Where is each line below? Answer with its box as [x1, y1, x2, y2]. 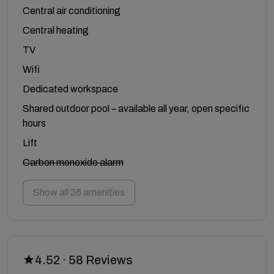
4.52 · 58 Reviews [35, 253, 133, 267]
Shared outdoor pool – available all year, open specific [23, 103, 250, 114]
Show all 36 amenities [33, 187, 125, 198]
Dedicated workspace [23, 83, 118, 94]
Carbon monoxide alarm [23, 157, 124, 168]
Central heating [23, 24, 89, 35]
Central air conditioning [23, 5, 120, 16]
